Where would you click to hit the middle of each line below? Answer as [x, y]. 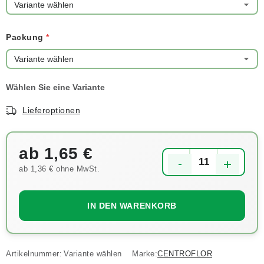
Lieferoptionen [51, 110]
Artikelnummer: [34, 254]
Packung [26, 37]
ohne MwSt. [76, 169]
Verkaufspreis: [47, 181]
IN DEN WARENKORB [132, 206]
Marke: [145, 254]
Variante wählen [93, 254]
